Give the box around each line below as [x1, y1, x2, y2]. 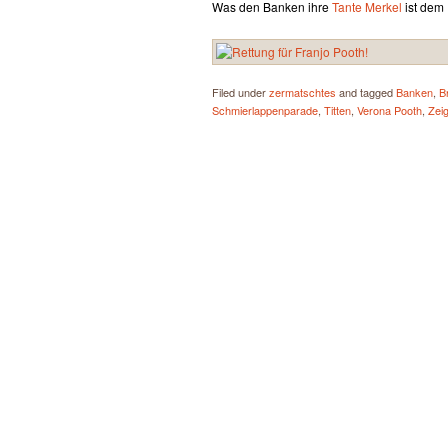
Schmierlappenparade [212, 102, 318, 118]
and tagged [336, 84, 396, 100]
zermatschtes [269, 84, 336, 100]
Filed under [212, 84, 269, 100]
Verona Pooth [357, 102, 422, 118]
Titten [324, 102, 351, 118]
